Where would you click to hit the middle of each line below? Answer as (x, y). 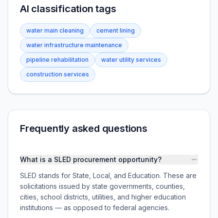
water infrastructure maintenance (74, 45)
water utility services (131, 60)
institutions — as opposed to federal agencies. (95, 208)
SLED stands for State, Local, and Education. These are (108, 175)
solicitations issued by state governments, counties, (102, 186)
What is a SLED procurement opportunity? (91, 159)
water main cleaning (55, 30)
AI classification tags (68, 9)
